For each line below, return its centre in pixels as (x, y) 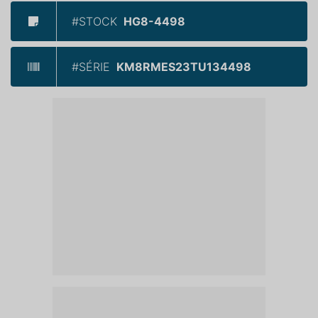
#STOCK (94, 22)
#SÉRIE (91, 67)
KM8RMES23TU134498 (184, 67)
